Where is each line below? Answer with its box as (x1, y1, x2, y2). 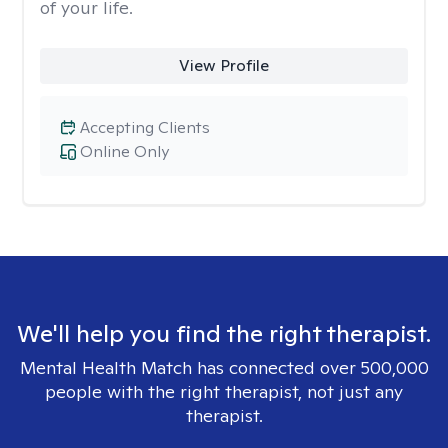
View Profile (178, 55, 269, 76)
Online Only (80, 141, 169, 162)
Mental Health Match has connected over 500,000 (19, 356, 429, 379)
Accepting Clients (80, 117, 210, 138)
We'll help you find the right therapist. (17, 318, 431, 349)
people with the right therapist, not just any (45, 380, 403, 403)
